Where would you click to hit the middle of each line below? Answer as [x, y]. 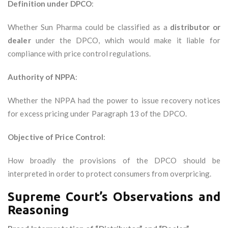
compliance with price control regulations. [79, 54]
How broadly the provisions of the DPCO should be [114, 161]
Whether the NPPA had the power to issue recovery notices [114, 101]
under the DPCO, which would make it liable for [125, 40]
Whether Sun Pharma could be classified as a [89, 27]
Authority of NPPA [41, 77]
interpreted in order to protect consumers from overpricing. [109, 174]
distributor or [195, 27]
